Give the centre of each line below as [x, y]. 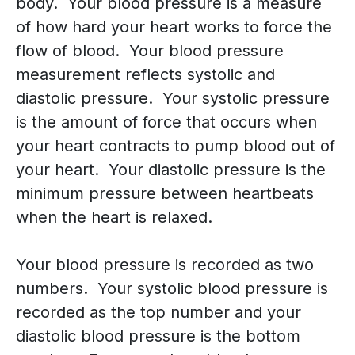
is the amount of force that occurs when [166, 122]
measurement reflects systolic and [145, 75]
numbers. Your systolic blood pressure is [172, 289]
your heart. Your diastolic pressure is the [171, 170]
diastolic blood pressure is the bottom [158, 336]
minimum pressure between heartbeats [165, 194]
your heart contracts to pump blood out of [176, 146]
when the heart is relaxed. [114, 218]
